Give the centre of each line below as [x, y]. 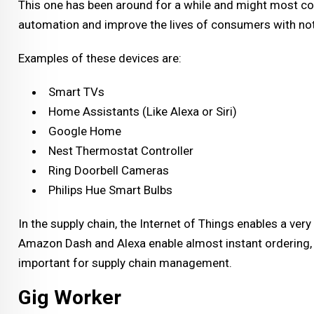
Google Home [85, 131]
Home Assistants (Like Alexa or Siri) [143, 111]
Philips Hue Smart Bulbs [110, 190]
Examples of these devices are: [100, 58]
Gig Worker [70, 297]
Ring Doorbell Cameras [109, 170]
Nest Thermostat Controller [121, 150]
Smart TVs [76, 91]
